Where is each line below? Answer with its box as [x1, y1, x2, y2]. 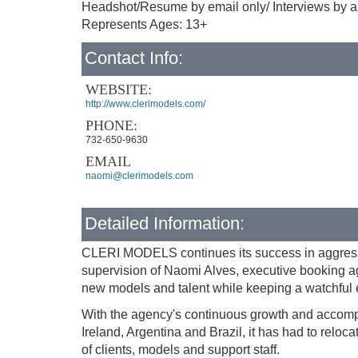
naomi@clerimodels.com [86, 170, 193, 181]
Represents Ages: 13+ [82, 18, 207, 31]
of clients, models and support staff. [82, 343, 280, 356]
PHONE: [86, 117, 137, 133]
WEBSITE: [86, 82, 152, 97]
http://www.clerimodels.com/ [86, 98, 205, 109]
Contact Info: [85, 48, 183, 68]
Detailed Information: [85, 213, 245, 233]
